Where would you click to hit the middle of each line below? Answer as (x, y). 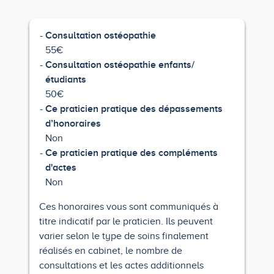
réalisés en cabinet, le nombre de (111, 251)
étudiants (65, 80)
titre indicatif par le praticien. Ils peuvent (126, 221)
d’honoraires (73, 124)
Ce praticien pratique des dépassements (134, 109)
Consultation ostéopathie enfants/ (120, 65)
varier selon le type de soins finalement (124, 236)
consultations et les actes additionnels (121, 265)
